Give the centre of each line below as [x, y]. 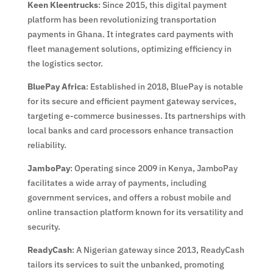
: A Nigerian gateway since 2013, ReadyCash [158, 250]
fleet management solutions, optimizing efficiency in [129, 48]
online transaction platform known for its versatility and [135, 212]
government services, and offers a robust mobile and [129, 197]
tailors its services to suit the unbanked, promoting [126, 264]
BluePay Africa [56, 86]
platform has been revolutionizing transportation [122, 19]
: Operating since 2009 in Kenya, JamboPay [154, 168]
